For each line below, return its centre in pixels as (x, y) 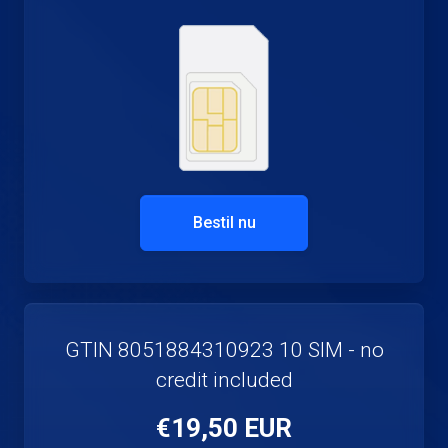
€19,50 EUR (224, 427)
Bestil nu (224, 222)
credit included (224, 379)
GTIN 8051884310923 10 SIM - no (224, 349)
